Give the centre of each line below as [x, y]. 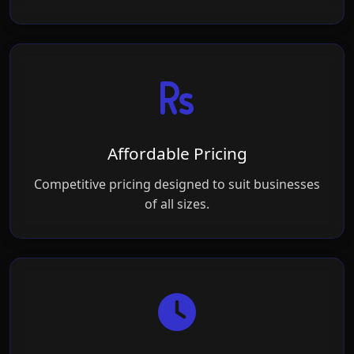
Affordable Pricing [177, 153]
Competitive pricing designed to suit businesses [177, 184]
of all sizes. [177, 204]
